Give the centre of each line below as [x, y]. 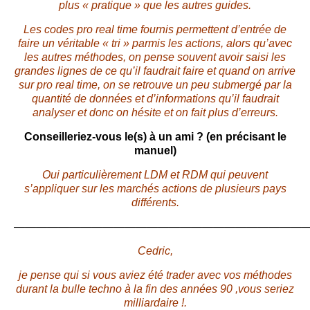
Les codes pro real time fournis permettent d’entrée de [155, 30]
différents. [155, 203]
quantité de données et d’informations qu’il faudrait [155, 99]
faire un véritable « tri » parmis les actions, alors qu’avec [155, 44]
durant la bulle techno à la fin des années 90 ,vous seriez [155, 289]
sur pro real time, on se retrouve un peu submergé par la [155, 85]
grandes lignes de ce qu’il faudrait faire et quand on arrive [155, 71]
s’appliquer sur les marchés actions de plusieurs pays [155, 189]
